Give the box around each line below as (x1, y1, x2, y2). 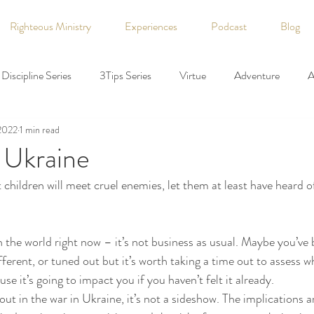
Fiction (103, 179, 133, 196)
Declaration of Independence (125, 123, 250, 139)
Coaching (56, 123, 97, 139)
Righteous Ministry (10, 18, 91, 34)
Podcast (211, 18, 247, 34)
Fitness (224, 179, 254, 196)
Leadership (228, 235, 275, 252)
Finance (161, 179, 196, 196)
